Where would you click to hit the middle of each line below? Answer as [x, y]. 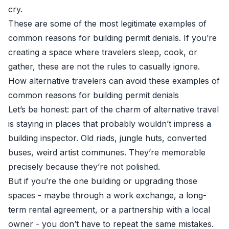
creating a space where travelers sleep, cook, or [103, 52]
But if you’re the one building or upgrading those [103, 181]
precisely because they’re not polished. [84, 167]
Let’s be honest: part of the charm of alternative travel [113, 109]
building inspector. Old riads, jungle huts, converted [107, 138]
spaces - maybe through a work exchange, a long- [107, 195]
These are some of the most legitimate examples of [107, 24]
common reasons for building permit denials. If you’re [112, 38]
